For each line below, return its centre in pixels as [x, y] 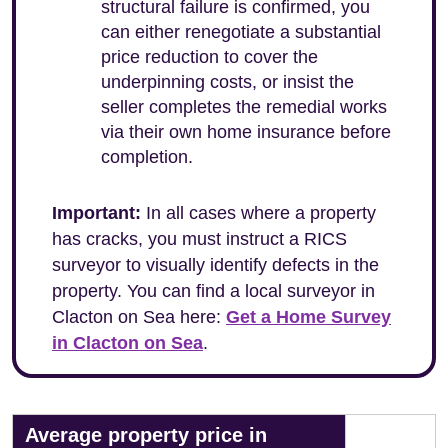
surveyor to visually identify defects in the [215, 265]
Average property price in [146, 435]
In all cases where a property [258, 213]
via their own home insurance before [246, 132]
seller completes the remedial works [244, 107]
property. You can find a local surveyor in [213, 291]
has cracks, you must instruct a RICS [199, 239]
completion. [147, 157]
